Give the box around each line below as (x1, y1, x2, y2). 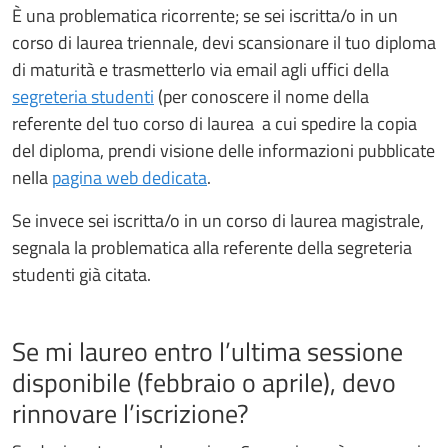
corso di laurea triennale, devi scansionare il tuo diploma (12, 28, 436, 56)
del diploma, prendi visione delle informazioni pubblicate (12, 136, 435, 164)
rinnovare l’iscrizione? (12, 393, 249, 433)
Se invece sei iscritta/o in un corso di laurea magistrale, (12, 206, 424, 234)
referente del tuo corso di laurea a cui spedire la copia (12, 109, 417, 137)
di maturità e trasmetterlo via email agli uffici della (12, 55, 389, 83)
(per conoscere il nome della (154, 82, 369, 110)
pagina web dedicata (52, 163, 207, 191)
